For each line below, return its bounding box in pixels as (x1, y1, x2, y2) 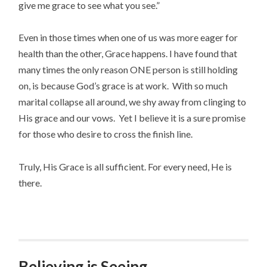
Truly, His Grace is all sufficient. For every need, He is (18, 160, 232, 172)
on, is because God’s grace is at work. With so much (18, 80, 228, 92)
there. (18, 176, 42, 188)
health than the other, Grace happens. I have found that (18, 48, 238, 60)
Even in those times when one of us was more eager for (18, 32, 238, 44)
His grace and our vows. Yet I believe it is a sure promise (18, 112, 246, 124)
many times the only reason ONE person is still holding (18, 64, 238, 76)
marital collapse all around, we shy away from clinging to (18, 96, 247, 108)
